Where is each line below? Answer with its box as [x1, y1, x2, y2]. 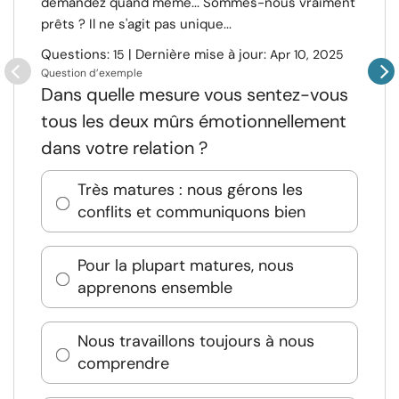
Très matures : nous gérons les [77, 179, 303, 200]
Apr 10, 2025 [270, 46, 344, 62]
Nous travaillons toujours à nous [77, 330, 314, 352]
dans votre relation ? [41, 136, 208, 159]
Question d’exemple [41, 66, 142, 80]
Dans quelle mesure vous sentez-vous [41, 83, 348, 106]
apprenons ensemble [77, 277, 232, 298]
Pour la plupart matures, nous [77, 255, 294, 276]
